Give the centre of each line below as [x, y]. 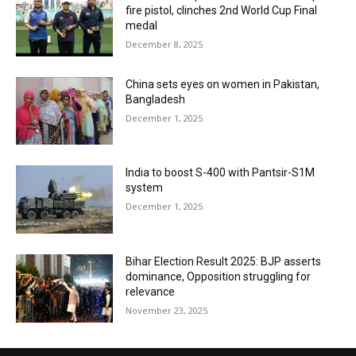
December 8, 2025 [164, 44]
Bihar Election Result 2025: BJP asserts [224, 262]
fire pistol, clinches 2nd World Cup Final [222, 10]
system [145, 188]
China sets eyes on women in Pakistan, [223, 84]
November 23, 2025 [167, 311]
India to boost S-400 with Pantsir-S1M [221, 173]
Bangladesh [156, 99]
